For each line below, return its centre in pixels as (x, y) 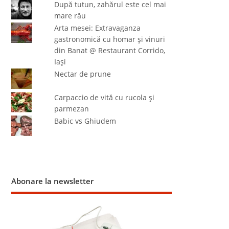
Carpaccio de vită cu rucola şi (104, 97)
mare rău (70, 16)
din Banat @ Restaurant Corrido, (109, 50)
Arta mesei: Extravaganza (97, 28)
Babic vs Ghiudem (85, 121)
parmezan (71, 109)
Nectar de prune (82, 74)
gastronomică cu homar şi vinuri (109, 39)
